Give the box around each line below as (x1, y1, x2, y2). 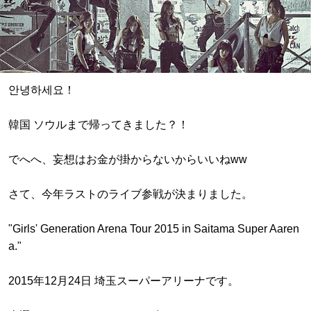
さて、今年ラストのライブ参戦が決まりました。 (8, 188, 253, 201)
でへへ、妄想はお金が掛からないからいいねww (8, 153, 247, 166)
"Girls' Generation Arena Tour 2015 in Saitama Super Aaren (8, 223, 299, 235)
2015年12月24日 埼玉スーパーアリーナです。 (8, 275, 239, 287)
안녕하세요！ (8, 84, 75, 96)
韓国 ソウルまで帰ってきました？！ (8, 119, 189, 131)
